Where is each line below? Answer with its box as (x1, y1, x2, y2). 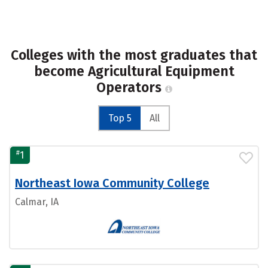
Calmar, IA (15, 196, 59, 208)
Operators (96, 79, 165, 96)
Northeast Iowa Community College (15, 176, 209, 190)
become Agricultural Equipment (33, 63, 234, 80)
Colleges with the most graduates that (11, 47, 257, 63)
